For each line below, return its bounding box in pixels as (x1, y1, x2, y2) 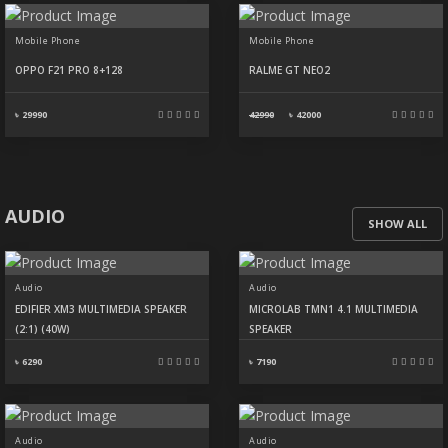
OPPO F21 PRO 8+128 (15, 62, 123, 77)
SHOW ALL (368, 216, 427, 232)
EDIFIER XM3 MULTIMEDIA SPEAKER (15, 302, 187, 317)
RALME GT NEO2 (249, 62, 330, 77)
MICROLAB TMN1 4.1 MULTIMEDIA (249, 302, 418, 317)
